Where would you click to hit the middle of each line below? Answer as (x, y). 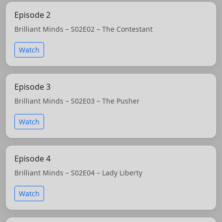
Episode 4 (32, 158)
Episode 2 (32, 15)
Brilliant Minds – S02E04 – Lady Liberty (78, 172)
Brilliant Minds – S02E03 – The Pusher (77, 101)
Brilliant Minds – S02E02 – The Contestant (83, 29)
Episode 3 (32, 86)
